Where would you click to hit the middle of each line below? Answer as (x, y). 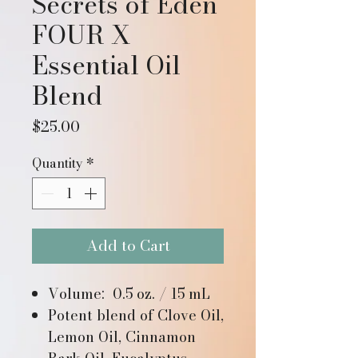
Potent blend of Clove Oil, (136, 315)
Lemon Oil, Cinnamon (122, 336)
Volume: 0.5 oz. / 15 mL (129, 293)
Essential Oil (106, 65)
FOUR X (82, 34)
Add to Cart (128, 245)
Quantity (58, 163)
